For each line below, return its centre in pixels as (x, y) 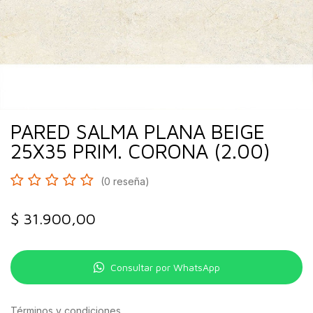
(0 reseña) (125, 181)
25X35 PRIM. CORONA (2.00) (140, 151)
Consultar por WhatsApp (165, 267)
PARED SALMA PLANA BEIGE (138, 131)
